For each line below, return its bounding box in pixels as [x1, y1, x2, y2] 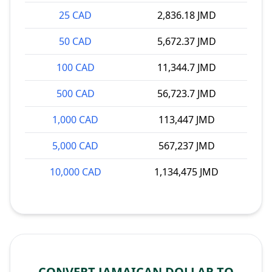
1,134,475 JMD [154, 165, 219, 178]
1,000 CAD [52, 113, 98, 126]
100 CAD [56, 61, 95, 74]
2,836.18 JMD [157, 8, 216, 22]
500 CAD [56, 87, 95, 100]
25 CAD [59, 8, 92, 22]
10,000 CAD [49, 165, 101, 178]
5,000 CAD [52, 139, 98, 152]
